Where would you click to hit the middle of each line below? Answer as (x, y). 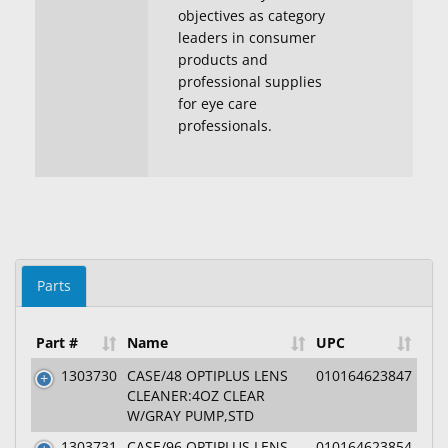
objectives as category (252, 15)
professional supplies (250, 81)
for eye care (218, 103)
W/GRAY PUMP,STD (190, 415)
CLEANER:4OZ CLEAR (196, 395)
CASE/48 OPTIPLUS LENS (207, 375)
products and (223, 59)
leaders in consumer (247, 37)
